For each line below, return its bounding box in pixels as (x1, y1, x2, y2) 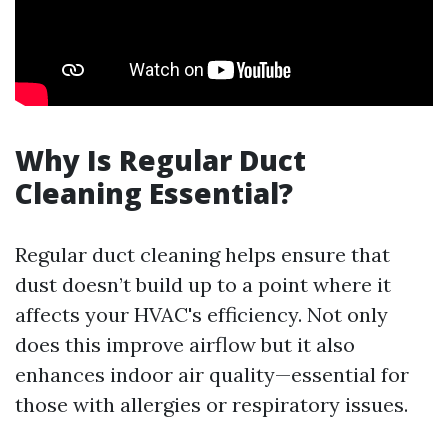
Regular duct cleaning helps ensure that (15, 242, 390, 267)
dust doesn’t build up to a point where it (15, 272, 391, 297)
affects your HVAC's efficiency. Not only (15, 302, 388, 327)
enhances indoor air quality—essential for (15, 362, 409, 387)
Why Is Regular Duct (15, 141, 306, 179)
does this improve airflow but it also (15, 332, 355, 357)
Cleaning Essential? (15, 174, 293, 212)
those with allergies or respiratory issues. (15, 392, 408, 417)
